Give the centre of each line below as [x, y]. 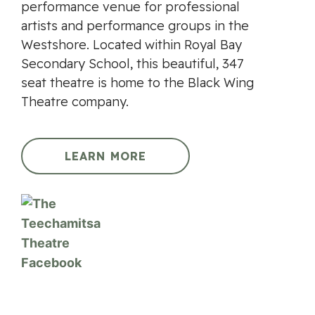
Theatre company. [75, 102]
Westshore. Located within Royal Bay [131, 45]
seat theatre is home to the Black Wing [137, 83]
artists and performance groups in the [135, 26]
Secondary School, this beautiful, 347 [132, 64]
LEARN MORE [105, 156]
